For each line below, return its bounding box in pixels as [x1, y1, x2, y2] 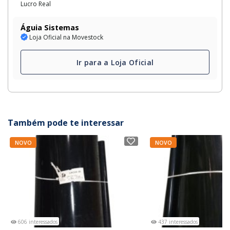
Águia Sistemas [21, 23, 79, 33]
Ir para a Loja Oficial [76, 57, 154, 67]
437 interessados [157, 218, 198, 226]
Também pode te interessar [8, 117, 124, 129]
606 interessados [16, 218, 57, 226]
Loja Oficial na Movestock [28, 33, 103, 42]
